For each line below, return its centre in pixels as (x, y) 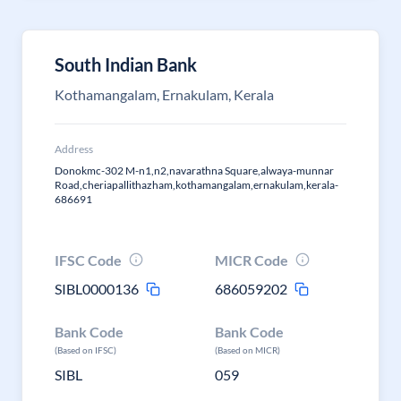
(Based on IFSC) (85, 350)
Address (74, 149)
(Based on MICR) (248, 350)
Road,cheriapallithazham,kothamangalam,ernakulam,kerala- (196, 185)
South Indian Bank (126, 64)
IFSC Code (88, 260)
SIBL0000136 (97, 289)
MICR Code (252, 260)
